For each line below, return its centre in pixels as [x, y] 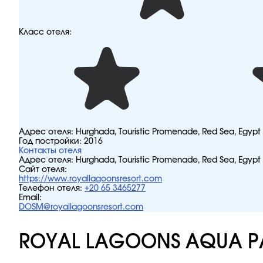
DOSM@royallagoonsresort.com [81, 207]
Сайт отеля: [43, 170]
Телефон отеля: [50, 188]
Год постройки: [51, 141]
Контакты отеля [50, 151]
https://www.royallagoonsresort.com [90, 179]
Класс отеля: [45, 32]
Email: [30, 198]
